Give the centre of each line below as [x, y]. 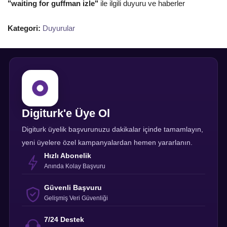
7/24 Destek [64, 219]
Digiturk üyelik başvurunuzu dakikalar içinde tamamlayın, [112, 129]
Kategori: [24, 28]
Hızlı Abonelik [68, 155]
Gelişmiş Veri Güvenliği [76, 198]
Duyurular [59, 28]
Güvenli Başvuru [73, 187]
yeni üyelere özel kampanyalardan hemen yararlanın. [107, 142]
